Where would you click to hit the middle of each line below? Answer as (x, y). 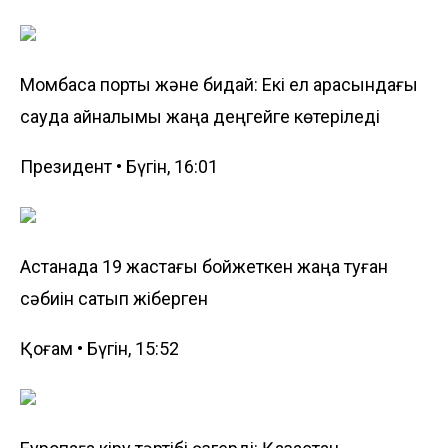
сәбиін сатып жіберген (114, 298)
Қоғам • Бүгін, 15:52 (99, 348)
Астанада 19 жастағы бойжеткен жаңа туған (204, 266)
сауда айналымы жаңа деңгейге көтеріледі (200, 116)
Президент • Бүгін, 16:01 (119, 166)
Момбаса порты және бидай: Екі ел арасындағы (219, 84)
